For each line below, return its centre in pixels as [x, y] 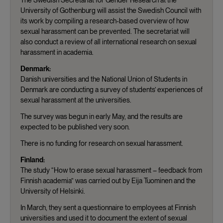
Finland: [33, 160]
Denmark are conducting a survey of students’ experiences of [111, 89]
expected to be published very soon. [75, 127]
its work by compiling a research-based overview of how [105, 21]
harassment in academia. [57, 52]
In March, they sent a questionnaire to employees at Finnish [108, 207]
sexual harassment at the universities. [76, 100]
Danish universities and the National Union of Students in [104, 79]
